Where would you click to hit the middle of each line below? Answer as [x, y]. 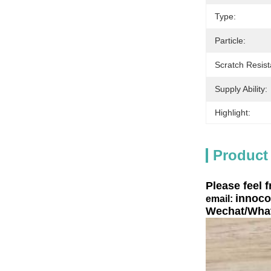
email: [220, 199]
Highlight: [233, 113]
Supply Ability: [241, 89]
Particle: [230, 41]
